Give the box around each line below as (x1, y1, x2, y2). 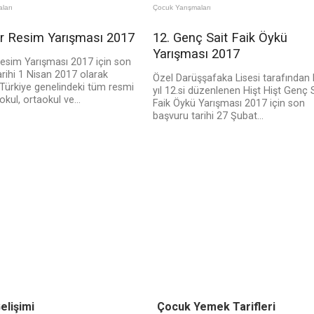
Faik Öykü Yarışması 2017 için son (152, 97, 305, 110)
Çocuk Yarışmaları (152, 4, 211, 12)
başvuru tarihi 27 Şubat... (152, 110, 264, 123)
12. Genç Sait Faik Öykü (152, 30, 287, 46)
